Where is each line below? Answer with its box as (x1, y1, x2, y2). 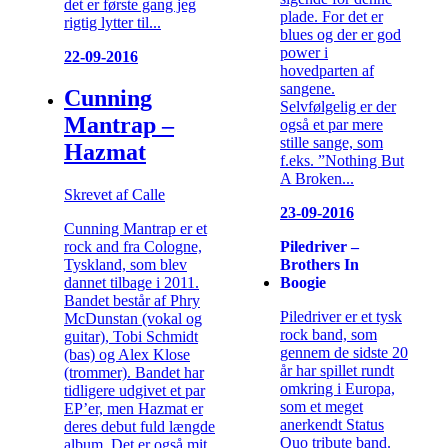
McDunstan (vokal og (64, 310, 202, 328)
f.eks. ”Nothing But (280, 151, 404, 169)
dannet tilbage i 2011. (64, 274, 199, 292)
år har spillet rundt (280, 361, 394, 379)
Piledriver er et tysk (280, 307, 402, 325)
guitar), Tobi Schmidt (64, 328, 198, 346)
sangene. (280, 79, 335, 97)
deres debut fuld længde (64, 418, 215, 436)
